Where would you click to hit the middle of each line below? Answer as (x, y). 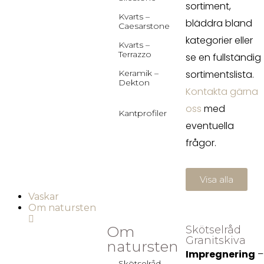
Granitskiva (215, 240)
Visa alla (216, 179)
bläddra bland (219, 23)
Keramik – (139, 73)
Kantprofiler (143, 113)
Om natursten (62, 208)
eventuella (209, 126)
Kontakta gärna (222, 92)
